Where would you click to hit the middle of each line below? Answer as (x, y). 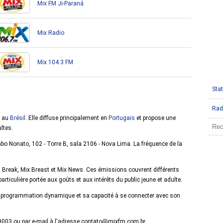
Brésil (18, 118)
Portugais (122, 118)
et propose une (155, 118)
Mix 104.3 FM (55, 62)
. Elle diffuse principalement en (67, 118)
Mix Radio (51, 33)
